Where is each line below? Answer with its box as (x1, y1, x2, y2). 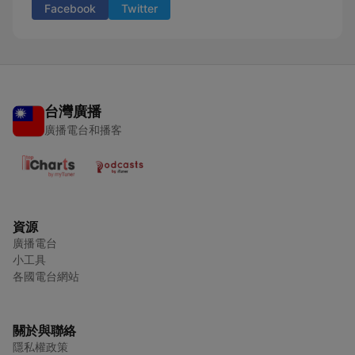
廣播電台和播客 (44, 123, 122, 136)
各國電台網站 (13, 269, 79, 283)
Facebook (44, 2, 96, 15)
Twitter (121, 2, 158, 15)
